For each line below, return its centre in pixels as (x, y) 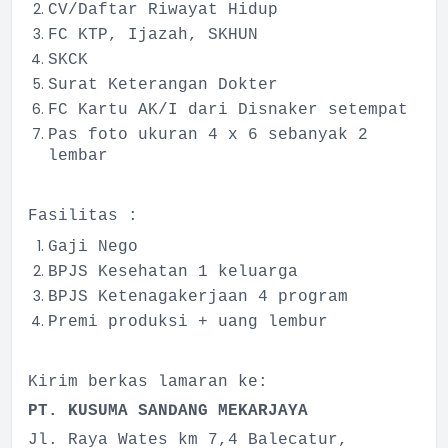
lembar (78, 156)
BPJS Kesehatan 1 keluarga (173, 272)
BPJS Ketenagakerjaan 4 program (198, 297)
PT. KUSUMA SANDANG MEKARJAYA (168, 411)
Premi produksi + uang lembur (188, 322)
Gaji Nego (93, 247)
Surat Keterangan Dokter (163, 85)
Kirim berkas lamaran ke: (148, 382)
